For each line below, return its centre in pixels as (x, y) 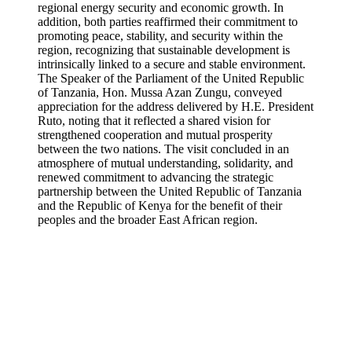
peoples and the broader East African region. (148, 220)
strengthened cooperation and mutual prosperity (155, 135)
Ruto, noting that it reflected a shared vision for (154, 121)
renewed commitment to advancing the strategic (156, 177)
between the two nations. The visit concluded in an (163, 149)
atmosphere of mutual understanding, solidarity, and (165, 163)
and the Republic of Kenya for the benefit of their (160, 205)
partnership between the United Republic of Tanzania (170, 191)
